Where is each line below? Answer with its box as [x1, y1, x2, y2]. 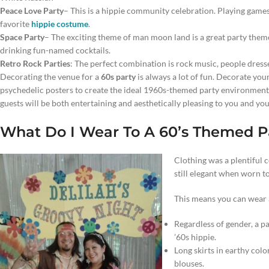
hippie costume [31, 19, 88, 29]
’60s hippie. [174, 232, 216, 242]
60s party [99, 71, 136, 82]
